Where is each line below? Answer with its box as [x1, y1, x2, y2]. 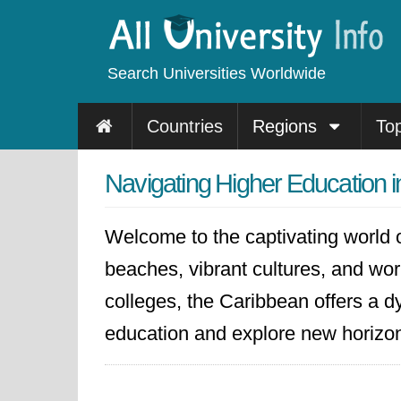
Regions [252, 116, 322, 136]
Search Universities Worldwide [107, 64, 326, 82]
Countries [146, 116, 223, 136]
